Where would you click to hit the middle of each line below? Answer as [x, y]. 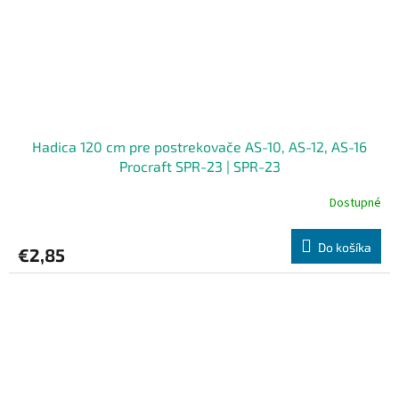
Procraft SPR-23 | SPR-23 [199, 167]
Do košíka [345, 248]
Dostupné [355, 203]
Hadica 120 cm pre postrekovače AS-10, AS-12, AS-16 [199, 147]
